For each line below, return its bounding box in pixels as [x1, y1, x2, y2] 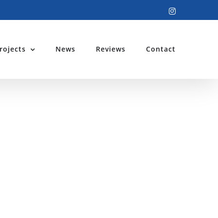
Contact [146, 44, 176, 54]
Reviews [96, 44, 126, 54]
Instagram [175, 7, 202, 14]
